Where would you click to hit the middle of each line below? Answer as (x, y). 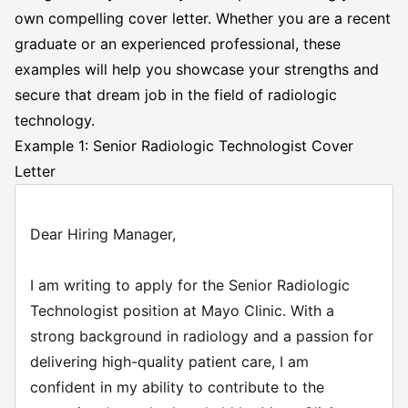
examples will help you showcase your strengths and (197, 69)
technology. (55, 120)
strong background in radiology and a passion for (202, 336)
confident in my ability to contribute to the (177, 387)
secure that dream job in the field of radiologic (176, 95)
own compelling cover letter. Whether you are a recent (203, 18)
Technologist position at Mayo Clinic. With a (182, 311)
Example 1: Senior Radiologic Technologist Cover (184, 146)
